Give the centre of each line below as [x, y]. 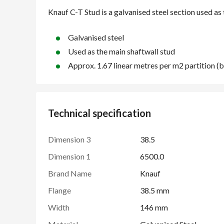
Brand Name [70, 173]
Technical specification [99, 113]
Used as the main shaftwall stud [121, 51]
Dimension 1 [69, 156]
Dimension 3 [69, 139]
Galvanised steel [96, 37]
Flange [59, 190]
